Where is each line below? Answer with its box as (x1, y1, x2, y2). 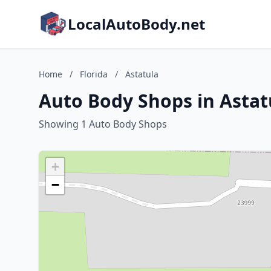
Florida (80, 68, 108, 80)
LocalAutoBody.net (68, 14, 205, 34)
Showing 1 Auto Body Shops (39, 117, 167, 131)
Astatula (125, 68, 158, 80)
